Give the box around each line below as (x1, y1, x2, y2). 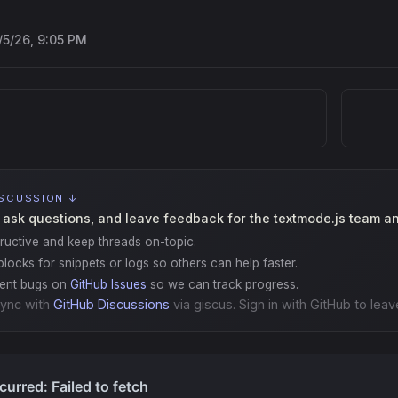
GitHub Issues (69, 277, 150, 291)
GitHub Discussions (53, 297, 173, 312)
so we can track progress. (149, 277, 298, 291)
